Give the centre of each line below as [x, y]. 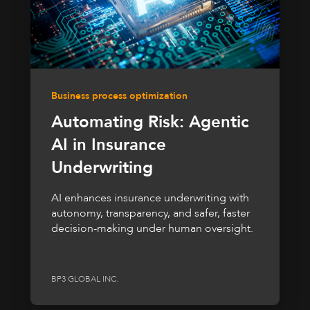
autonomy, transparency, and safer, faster [151, 213]
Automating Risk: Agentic [150, 122]
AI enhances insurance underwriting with [150, 198]
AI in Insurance [109, 145]
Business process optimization [119, 95]
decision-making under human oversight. [152, 228]
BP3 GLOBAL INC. [85, 279]
